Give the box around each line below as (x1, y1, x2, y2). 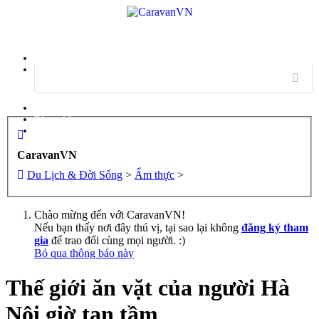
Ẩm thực (135, 168, 174, 181)
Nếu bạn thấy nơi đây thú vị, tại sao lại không (34, 221, 241, 234)
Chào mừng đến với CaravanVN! (34, 208, 185, 221)
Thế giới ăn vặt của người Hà (6, 275, 290, 301)
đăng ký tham (241, 221, 308, 234)
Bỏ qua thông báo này (34, 246, 134, 259)
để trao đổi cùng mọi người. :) (48, 234, 185, 246)
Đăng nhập (34, 114, 78, 125)
